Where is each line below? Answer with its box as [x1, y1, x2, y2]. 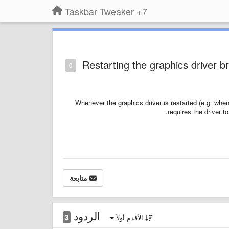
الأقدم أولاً [114, 212, 145, 222]
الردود [71, 208, 100, 223]
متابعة [70, 172, 87, 183]
